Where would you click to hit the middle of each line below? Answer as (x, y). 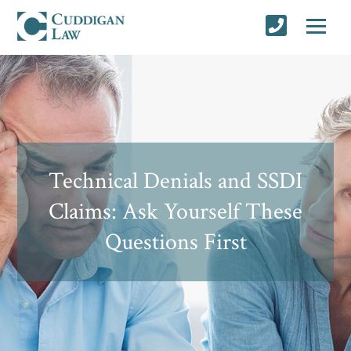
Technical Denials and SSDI (175, 181)
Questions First (175, 242)
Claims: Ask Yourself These (175, 212)
